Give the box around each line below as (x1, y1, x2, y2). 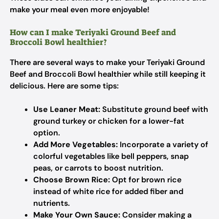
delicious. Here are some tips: (10, 81, 119, 91)
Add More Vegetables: (33, 139, 118, 150)
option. (33, 128, 60, 138)
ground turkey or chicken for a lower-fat (33, 116, 184, 126)
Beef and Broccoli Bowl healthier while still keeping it (10, 69, 206, 79)
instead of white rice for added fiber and (33, 186, 183, 197)
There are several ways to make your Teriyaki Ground (10, 57, 205, 67)
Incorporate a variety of (118, 139, 208, 150)
